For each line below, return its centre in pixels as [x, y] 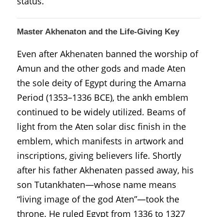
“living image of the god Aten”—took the [98, 199]
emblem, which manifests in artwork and [100, 141]
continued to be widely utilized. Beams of [101, 112]
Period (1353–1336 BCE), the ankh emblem [103, 97]
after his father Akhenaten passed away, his [105, 170]
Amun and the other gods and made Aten [101, 68]
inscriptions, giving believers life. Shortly [99, 155]
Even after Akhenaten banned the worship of [108, 54]
